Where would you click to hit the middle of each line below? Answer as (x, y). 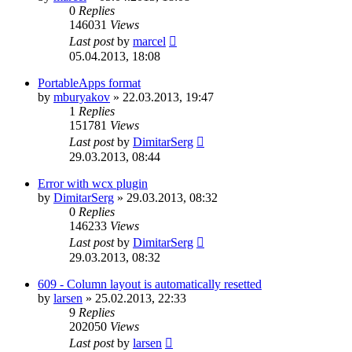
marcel (149, 41)
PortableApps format (89, 82)
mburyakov (82, 97)
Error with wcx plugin (93, 183)
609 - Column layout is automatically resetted (150, 284)
